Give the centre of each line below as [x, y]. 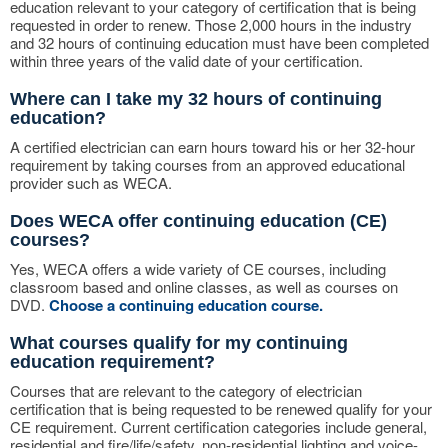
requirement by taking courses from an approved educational [207, 164]
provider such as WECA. [91, 182]
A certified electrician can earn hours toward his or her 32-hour [212, 146]
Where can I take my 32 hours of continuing [196, 99]
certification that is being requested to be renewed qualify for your [221, 408]
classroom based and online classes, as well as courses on [204, 286]
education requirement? [112, 362]
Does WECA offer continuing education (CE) [198, 221]
